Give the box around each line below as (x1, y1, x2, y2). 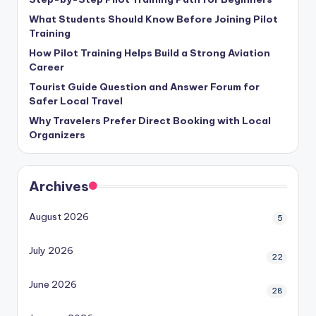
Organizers (29, 128, 85, 142)
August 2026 (29, 210, 89, 224)
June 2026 (29, 278, 77, 291)
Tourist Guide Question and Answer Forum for (29, 80, 260, 94)
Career (29, 61, 64, 74)
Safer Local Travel (29, 95, 123, 108)
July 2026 (29, 244, 73, 257)
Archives (29, 178, 89, 195)
